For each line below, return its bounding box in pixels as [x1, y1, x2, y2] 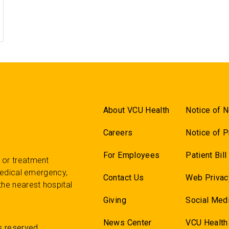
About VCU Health [103, 105, 170, 115]
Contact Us [103, 173, 144, 182]
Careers [103, 128, 133, 138]
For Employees [103, 150, 160, 160]
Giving [103, 195, 126, 205]
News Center [103, 218, 152, 227]
